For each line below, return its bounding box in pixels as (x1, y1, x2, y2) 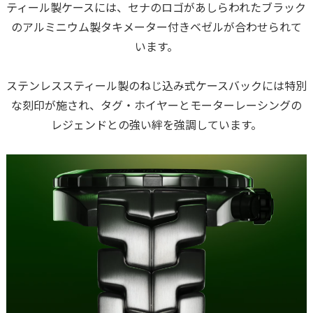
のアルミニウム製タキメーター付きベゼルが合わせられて (10, 20, 302, 34)
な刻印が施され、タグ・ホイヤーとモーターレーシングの (10, 98, 302, 112)
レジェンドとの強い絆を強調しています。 (50, 117, 262, 131)
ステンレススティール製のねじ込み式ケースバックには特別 (6, 78, 307, 92)
